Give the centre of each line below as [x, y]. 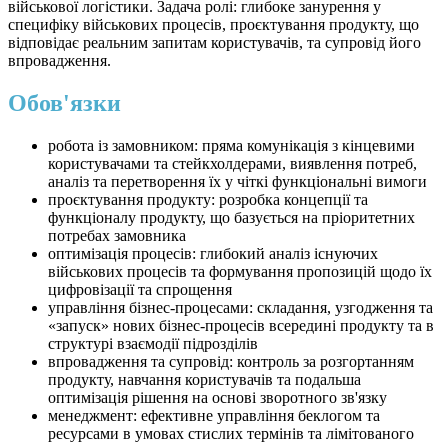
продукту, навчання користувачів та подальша [204, 379]
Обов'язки [64, 102]
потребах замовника [117, 235]
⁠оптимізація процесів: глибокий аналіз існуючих [213, 253]
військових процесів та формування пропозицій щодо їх [240, 271]
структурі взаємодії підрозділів [153, 343]
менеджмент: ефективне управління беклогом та [214, 415]
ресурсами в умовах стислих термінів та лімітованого [231, 433]
